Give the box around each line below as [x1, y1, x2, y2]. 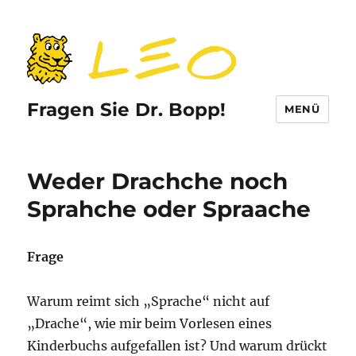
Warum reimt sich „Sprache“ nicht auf [27, 293, 270, 309]
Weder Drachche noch [27, 168, 288, 195]
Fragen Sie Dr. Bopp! [27, 98, 226, 121]
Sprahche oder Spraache [27, 195, 311, 222]
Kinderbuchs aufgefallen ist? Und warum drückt [27, 338, 328, 354]
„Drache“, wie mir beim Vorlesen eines [27, 315, 273, 331]
